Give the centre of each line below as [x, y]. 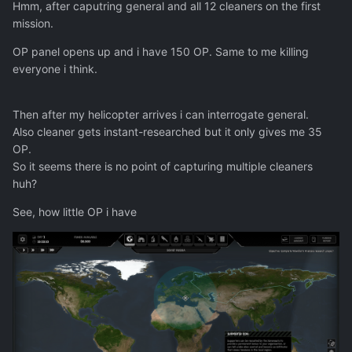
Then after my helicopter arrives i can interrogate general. [161, 115]
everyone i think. [55, 69]
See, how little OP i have [75, 212]
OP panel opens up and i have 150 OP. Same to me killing [161, 52]
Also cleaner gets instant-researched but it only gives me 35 [167, 132]
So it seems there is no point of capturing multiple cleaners [163, 167]
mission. [33, 24]
